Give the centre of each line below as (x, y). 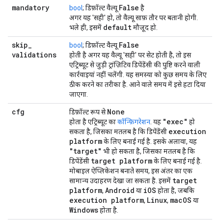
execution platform (107, 200)
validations (34, 55)
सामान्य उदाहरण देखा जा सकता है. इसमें (121, 181)
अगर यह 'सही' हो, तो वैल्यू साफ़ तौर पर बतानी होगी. (134, 18)
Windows (84, 210)
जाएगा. (79, 94)
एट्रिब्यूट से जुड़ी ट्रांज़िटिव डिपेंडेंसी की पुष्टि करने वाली (135, 65)
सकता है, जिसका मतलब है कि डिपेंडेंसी (119, 132)
